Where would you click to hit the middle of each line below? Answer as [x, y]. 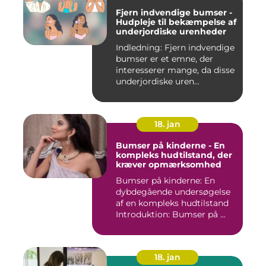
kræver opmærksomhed [169, 165]
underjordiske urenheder [171, 32]
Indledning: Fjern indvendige [140, 48]
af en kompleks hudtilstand [172, 203]
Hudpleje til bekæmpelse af [176, 22]
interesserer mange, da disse [175, 70]
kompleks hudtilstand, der [174, 155]
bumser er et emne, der [164, 59]
